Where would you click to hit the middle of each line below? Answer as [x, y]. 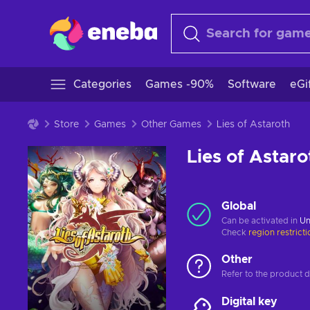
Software [252, 84]
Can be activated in [261, 221]
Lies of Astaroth [253, 125]
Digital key [249, 302]
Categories [102, 84]
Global [239, 206]
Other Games [171, 125]
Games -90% [180, 84]
